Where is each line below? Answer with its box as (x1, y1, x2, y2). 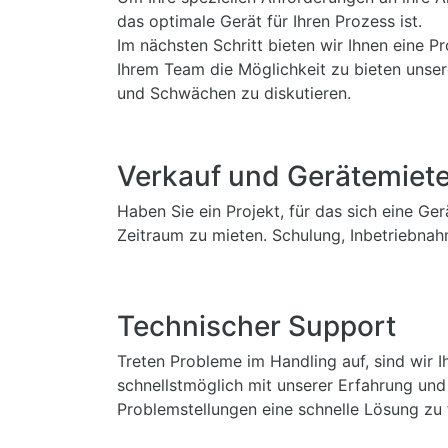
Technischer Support (117, 309, 396, 344)
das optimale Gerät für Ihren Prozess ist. (117, 11, 422, 32)
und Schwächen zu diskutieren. (117, 83, 351, 104)
